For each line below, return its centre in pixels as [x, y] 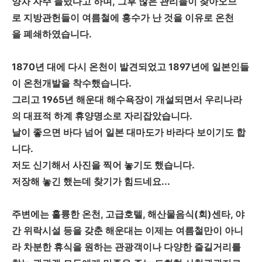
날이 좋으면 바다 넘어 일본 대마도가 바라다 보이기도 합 [129, 132]
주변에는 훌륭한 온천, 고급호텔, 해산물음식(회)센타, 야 [128, 214]
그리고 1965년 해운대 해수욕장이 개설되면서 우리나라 [127, 99]
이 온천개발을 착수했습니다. [72, 83]
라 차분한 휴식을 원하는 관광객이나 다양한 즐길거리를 [126, 247]
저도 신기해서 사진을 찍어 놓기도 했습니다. [103, 165]
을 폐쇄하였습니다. [52, 34]
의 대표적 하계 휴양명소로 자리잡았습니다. [102, 116]
